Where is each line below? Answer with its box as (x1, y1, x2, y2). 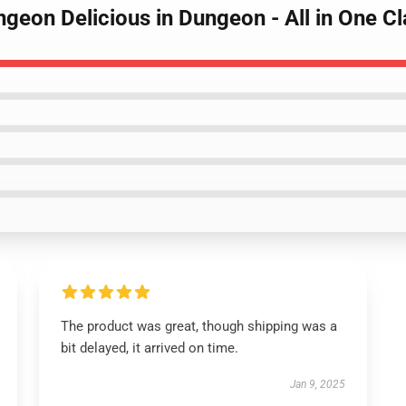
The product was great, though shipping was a (60, 318, 337, 334)
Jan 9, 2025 (290, 378, 346, 391)
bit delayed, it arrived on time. (60, 340, 238, 356)
